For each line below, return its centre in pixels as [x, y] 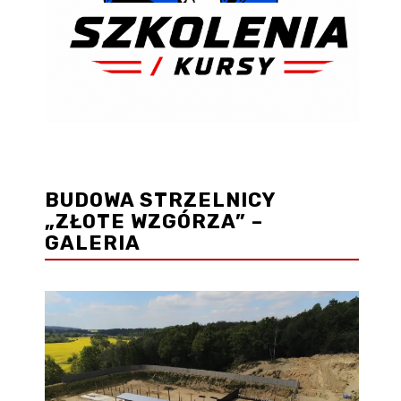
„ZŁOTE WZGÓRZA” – [154, 221]
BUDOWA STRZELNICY [160, 200]
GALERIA [93, 243]
